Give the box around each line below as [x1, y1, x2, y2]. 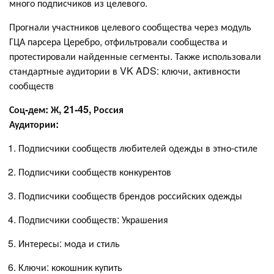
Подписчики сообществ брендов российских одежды [18, 188, 242, 202]
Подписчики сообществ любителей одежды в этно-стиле [18, 140, 257, 155]
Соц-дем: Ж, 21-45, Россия [9, 102, 124, 116]
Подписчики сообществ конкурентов [18, 164, 171, 179]
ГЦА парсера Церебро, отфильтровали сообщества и [9, 34, 228, 48]
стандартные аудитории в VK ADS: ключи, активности [9, 63, 240, 78]
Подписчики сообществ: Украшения [18, 212, 168, 226]
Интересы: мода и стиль [18, 235, 120, 250]
